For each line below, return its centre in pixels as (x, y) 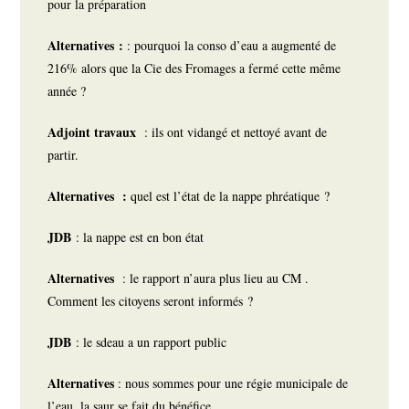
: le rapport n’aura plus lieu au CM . (216, 278)
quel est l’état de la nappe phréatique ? (233, 196)
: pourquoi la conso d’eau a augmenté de (232, 46)
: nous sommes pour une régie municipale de (233, 383)
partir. (66, 155)
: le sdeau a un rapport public (154, 342)
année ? (69, 91)
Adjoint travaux (96, 132)
